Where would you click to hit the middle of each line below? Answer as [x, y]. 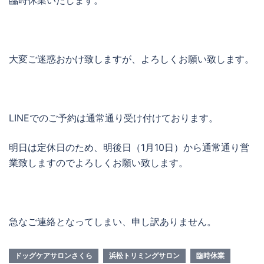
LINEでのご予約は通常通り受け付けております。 [113, 118]
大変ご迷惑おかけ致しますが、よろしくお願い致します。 [131, 59]
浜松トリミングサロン [144, 255]
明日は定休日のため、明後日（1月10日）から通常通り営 [129, 147]
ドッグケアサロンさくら [54, 255]
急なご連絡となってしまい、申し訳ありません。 [113, 222]
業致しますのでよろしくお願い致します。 [98, 163]
